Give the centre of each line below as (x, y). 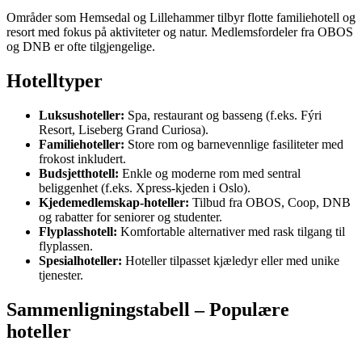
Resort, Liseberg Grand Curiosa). (124, 130)
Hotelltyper (55, 81)
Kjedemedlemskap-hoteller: (114, 203)
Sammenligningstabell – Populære (148, 310)
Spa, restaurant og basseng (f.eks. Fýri (223, 116)
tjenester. (61, 276)
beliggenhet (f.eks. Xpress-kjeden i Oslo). (145, 188)
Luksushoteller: (82, 116)
